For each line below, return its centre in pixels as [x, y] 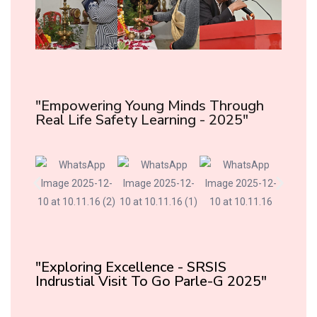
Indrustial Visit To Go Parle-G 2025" [151, 282]
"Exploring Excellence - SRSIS [131, 267]
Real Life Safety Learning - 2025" [142, 120]
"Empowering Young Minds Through [150, 106]
